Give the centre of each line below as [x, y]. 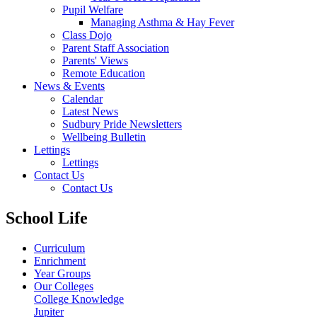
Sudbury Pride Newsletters [122, 124]
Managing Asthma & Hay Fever [162, 22]
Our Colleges [64, 286]
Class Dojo [87, 35]
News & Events [69, 86]
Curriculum [59, 248]
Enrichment [60, 260]
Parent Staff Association [116, 47]
